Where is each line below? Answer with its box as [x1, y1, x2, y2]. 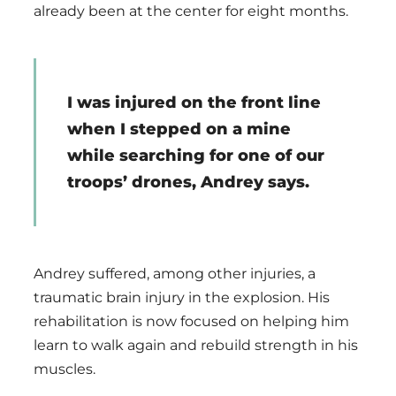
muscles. [34, 360, 95, 377]
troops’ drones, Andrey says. [66, 171, 309, 192]
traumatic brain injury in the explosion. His [34, 288, 330, 306]
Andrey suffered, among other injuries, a [34, 264, 316, 282]
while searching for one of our [66, 145, 324, 165]
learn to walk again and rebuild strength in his [34, 336, 358, 354]
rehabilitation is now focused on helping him [34, 312, 349, 330]
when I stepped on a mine [66, 118, 291, 139]
